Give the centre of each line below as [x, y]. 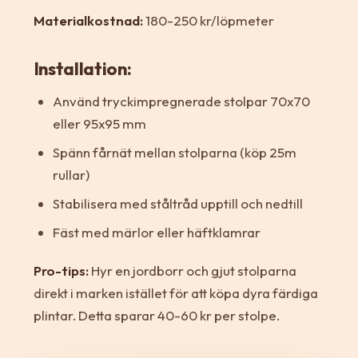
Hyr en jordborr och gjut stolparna [192, 271]
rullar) [71, 175]
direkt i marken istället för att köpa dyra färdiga [175, 293]
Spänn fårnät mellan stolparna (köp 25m [174, 153]
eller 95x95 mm [99, 124]
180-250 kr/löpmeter [208, 21]
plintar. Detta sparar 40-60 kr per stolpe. [156, 316]
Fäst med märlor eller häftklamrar [156, 233]
